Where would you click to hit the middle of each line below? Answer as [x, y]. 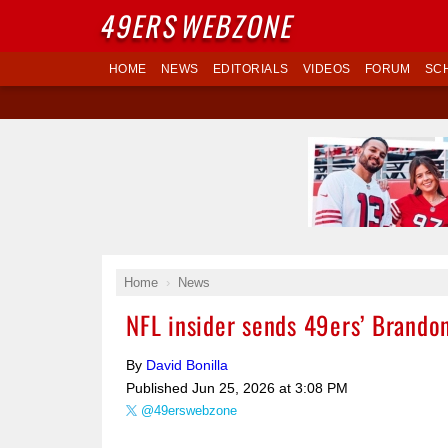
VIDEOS [326, 69]
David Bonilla [187, 365]
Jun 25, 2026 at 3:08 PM [270, 388]
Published [159, 388]
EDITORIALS [250, 69]
